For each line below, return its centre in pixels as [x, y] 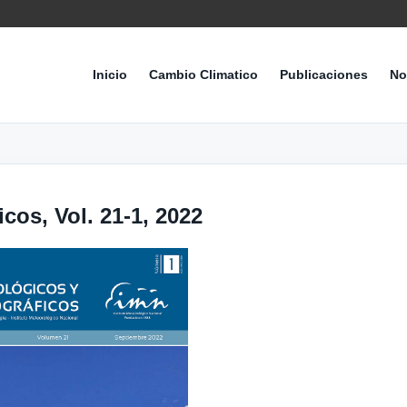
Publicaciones [324, 74]
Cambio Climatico [203, 74]
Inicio [110, 74]
